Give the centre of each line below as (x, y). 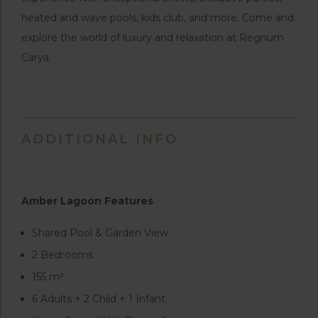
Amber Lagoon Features (89, 201)
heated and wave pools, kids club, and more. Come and (158, 17)
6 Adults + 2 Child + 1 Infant (99, 298)
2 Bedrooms (62, 254)
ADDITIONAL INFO (100, 139)
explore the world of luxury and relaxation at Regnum (153, 37)
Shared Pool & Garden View (100, 232)
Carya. (36, 57)
